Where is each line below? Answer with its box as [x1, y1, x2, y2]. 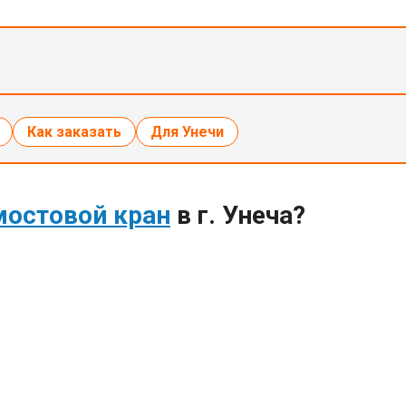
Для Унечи [150, 122, 224, 140]
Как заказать [27, 122, 121, 140]
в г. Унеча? [170, 199, 305, 230]
